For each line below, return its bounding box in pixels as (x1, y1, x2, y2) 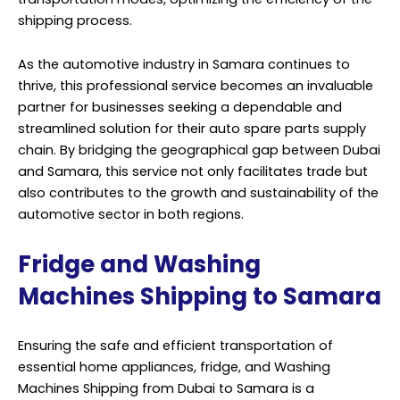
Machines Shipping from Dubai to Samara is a (18, 379, 314, 398)
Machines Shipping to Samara (18, 279, 381, 312)
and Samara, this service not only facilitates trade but (18, 162, 368, 181)
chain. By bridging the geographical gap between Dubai (18, 141, 380, 160)
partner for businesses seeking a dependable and (18, 98, 342, 117)
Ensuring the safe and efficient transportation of (18, 337, 333, 355)
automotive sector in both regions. (18, 205, 244, 224)
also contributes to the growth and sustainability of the (18, 184, 379, 203)
